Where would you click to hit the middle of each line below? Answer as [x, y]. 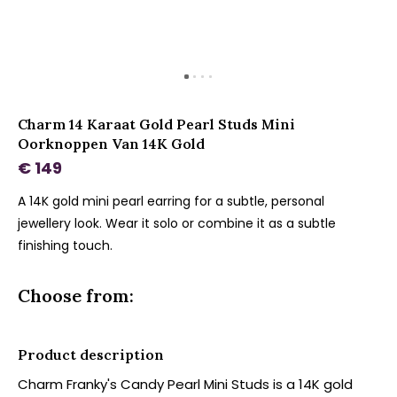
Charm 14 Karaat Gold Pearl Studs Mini [156, 124]
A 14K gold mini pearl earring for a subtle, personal [171, 201]
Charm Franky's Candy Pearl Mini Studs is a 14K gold [185, 384]
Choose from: [76, 296]
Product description [91, 354]
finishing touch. [65, 245]
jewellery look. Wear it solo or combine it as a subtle [177, 223]
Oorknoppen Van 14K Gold [111, 144]
